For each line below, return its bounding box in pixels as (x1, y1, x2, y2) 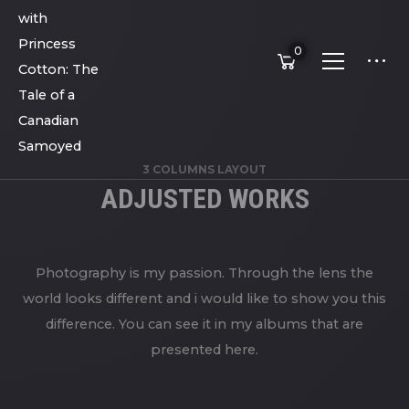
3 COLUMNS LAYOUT (142, 162, 267, 176)
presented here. (151, 341, 258, 358)
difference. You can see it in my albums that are (46, 315, 363, 332)
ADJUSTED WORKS (100, 182, 309, 215)
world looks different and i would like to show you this (23, 289, 386, 307)
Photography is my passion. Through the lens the (36, 264, 373, 281)
